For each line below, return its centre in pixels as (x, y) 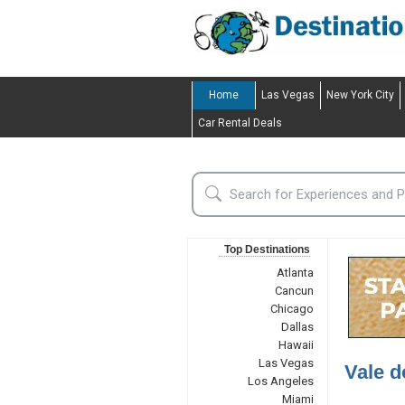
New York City (360, 95)
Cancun (294, 291)
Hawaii (296, 345)
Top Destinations (267, 250)
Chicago (292, 309)
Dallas (297, 327)
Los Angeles (280, 381)
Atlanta (295, 273)
